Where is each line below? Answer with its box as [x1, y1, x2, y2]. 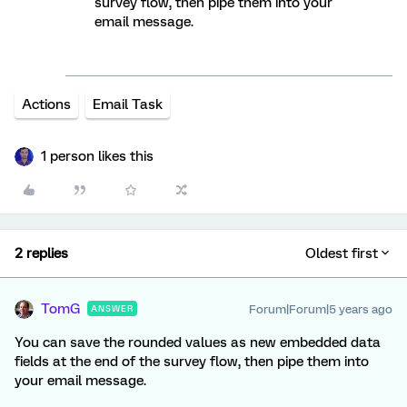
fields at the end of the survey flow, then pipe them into [15, 353, 369, 371]
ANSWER [91, 303, 134, 314]
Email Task [93, 96, 163, 114]
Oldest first [305, 245, 378, 263]
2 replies [15, 245, 68, 263]
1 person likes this [41, 148, 154, 165]
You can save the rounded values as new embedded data [15, 334, 381, 352]
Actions [22, 96, 71, 114]
